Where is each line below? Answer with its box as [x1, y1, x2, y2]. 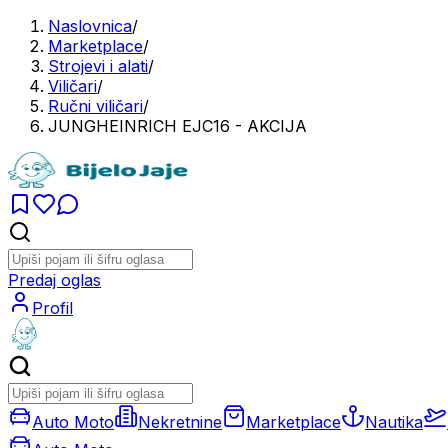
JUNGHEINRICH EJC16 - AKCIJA [48, 116, 307, 136]
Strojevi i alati [48, 56, 148, 76]
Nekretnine [138, 412, 222, 432]
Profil [32, 298, 73, 318]
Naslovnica [48, 16, 132, 36]
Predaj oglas [8, 270, 101, 290]
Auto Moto [32, 412, 114, 432]
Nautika [365, 412, 423, 432]
